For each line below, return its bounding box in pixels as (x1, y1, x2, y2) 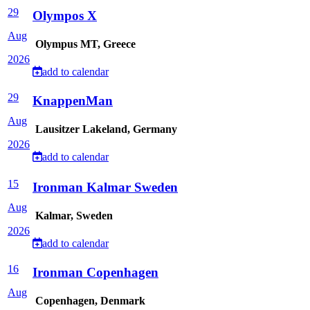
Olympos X (33, 8, 97, 23)
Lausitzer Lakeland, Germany (33, 123, 177, 136)
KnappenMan (33, 93, 113, 108)
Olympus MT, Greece (33, 38, 136, 51)
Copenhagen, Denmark (33, 295, 145, 307)
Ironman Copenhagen (33, 265, 158, 280)
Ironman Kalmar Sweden (33, 180, 178, 194)
